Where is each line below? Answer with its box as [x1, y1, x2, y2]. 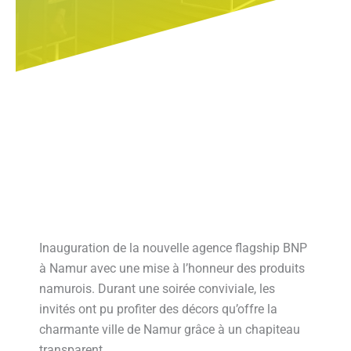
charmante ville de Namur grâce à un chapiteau [39, 322, 300, 337]
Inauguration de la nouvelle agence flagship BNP [39, 241, 307, 255]
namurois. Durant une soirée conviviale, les [39, 281, 275, 296]
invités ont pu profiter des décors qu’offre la [39, 302, 277, 317]
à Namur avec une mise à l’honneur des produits [39, 261, 305, 276]
